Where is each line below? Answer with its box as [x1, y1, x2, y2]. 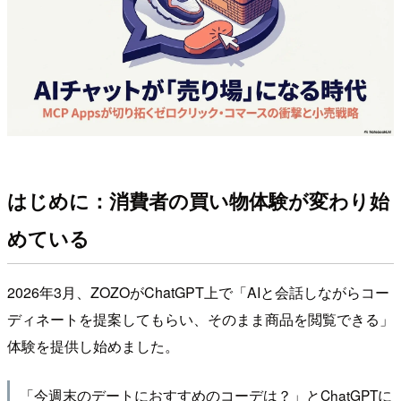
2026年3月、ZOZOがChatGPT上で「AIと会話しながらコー [7, 282, 389, 303]
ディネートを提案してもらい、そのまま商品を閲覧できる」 [7, 309, 394, 330]
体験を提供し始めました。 [7, 336, 179, 357]
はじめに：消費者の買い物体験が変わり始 [7, 186, 389, 216]
